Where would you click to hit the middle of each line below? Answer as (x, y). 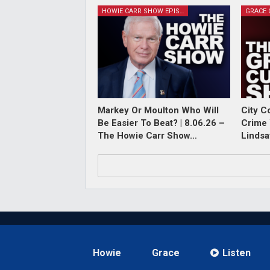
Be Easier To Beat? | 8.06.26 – (161, 123)
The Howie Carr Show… (147, 135)
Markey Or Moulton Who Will (158, 110)
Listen (237, 253)
